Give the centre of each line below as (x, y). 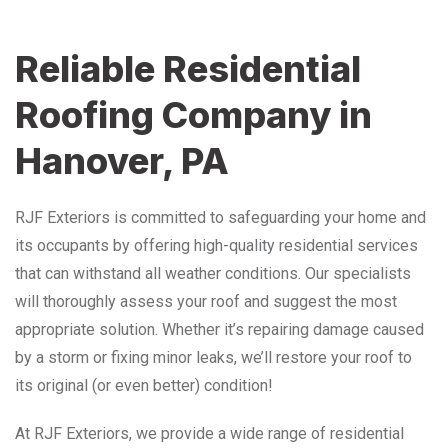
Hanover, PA (122, 160)
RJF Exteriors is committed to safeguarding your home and (220, 217)
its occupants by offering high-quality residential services (216, 245)
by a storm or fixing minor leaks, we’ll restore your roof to (213, 357)
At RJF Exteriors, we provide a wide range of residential (209, 433)
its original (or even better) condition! (144, 385)
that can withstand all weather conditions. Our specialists (213, 273)
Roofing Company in (193, 114)
